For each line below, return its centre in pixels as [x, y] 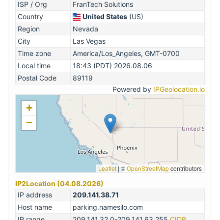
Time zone [34, 53]
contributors [185, 168]
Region [29, 29]
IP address [35, 195]
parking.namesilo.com [108, 207]
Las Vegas [89, 41]
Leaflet [107, 168]
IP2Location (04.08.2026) [59, 183]
